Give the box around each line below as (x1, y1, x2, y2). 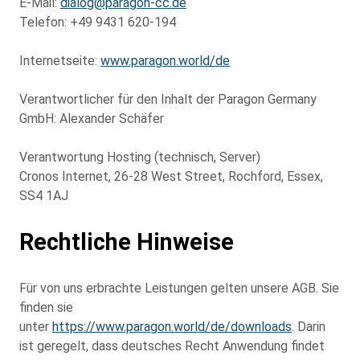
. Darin (292, 318, 325, 334)
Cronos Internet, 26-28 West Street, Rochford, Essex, (19, 168, 323, 184)
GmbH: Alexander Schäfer (19, 110, 164, 126)
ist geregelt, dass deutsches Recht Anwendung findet (19, 337, 325, 354)
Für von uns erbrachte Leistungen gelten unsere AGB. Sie (19, 280, 339, 296)
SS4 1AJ (19, 187, 68, 203)
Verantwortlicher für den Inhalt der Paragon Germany (19, 91, 317, 107)
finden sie (19, 299, 73, 315)
